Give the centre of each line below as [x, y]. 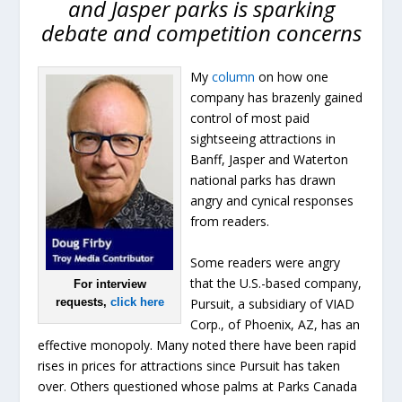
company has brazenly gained [277, 98]
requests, [83, 302]
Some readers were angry [266, 262]
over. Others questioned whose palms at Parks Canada [198, 386]
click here [137, 302]
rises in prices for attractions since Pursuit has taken [189, 365]
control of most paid [250, 118]
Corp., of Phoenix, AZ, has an [275, 324]
